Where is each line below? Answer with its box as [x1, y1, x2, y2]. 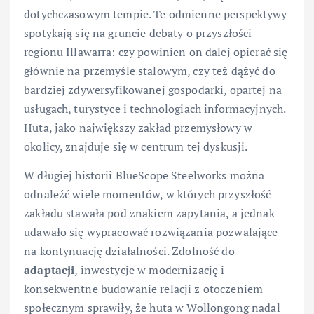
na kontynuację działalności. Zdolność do [24, 243, 235, 259]
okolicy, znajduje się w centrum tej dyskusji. [24, 138, 248, 154]
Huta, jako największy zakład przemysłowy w [24, 119, 252, 135]
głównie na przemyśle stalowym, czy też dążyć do [24, 62, 275, 78]
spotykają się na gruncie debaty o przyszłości [24, 25, 252, 41]
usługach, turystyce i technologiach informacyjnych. [24, 100, 286, 116]
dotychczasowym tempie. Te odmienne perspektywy [24, 6, 287, 22]
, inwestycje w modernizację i [74, 261, 225, 278]
